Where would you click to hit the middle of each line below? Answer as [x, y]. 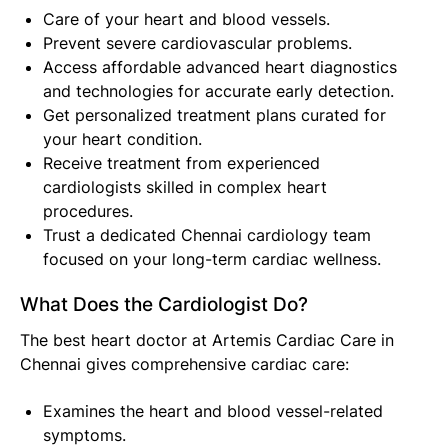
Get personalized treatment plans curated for [214, 115]
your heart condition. [122, 139]
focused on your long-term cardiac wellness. [212, 259]
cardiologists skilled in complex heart [185, 187]
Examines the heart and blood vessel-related [213, 411]
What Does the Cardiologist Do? [164, 305]
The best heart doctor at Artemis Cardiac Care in [207, 340]
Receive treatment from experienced [181, 163]
